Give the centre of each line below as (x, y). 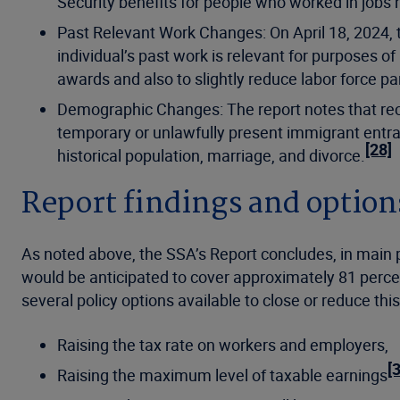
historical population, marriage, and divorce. (211, 155)
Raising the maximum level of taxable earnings (222, 375)
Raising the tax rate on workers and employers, (223, 344)
